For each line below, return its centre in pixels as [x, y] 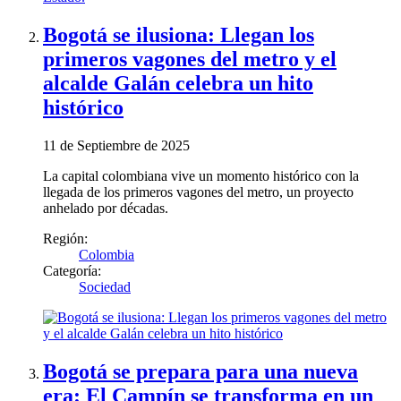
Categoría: [72, 270]
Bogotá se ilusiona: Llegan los [179, 34]
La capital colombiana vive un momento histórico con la [201, 175]
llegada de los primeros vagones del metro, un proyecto [198, 192]
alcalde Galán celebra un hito [178, 83]
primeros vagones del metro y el [190, 59]
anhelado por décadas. [106, 208]
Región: [65, 238]
